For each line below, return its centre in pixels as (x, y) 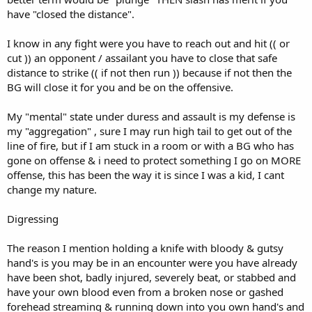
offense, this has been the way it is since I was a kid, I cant (146, 174)
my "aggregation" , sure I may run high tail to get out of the (149, 131)
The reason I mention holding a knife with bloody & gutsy (145, 248)
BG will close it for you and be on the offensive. (120, 87)
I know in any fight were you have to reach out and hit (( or (148, 43)
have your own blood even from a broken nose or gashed (145, 291)
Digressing (33, 218)
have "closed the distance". (71, 14)
